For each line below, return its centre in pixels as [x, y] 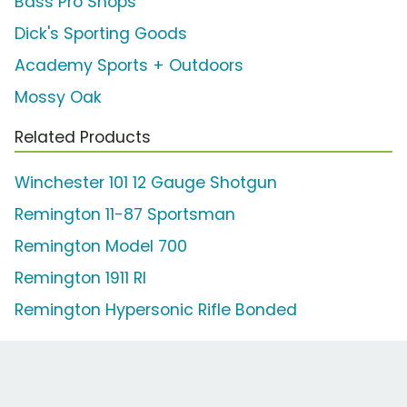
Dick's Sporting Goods [101, 34]
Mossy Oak [58, 98]
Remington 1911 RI [80, 278]
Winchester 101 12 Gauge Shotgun [146, 183]
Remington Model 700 [101, 247]
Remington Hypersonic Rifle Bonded [156, 310]
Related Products [83, 138]
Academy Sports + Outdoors [129, 66]
